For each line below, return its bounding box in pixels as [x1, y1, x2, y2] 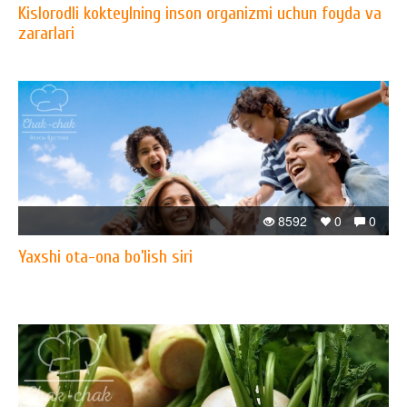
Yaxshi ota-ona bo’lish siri [18, 246, 193, 267]
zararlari [18, 23, 74, 44]
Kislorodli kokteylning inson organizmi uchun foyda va [18, 3, 382, 24]
